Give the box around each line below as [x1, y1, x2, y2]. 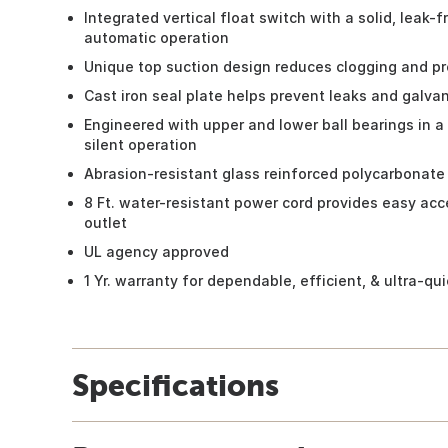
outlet [84, 213, 127, 231]
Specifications [72, 367, 279, 402]
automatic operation [84, 28, 229, 46]
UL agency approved [84, 242, 229, 260]
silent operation [84, 135, 197, 153]
